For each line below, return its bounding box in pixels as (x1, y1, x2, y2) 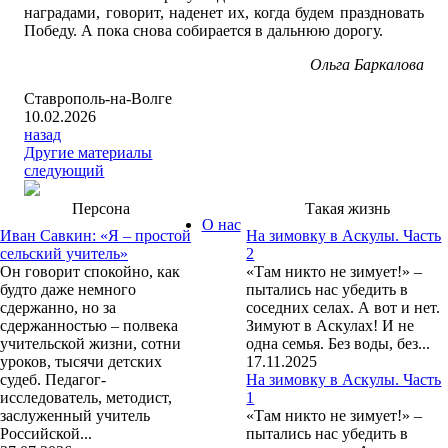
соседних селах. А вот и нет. (246, 299, 441, 317)
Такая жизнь (304, 200, 390, 218)
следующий (24, 162, 105, 180)
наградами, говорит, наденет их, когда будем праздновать (24, 4, 424, 22)
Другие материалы (24, 144, 153, 162)
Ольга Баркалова (309, 56, 424, 74)
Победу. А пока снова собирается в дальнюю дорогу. (24, 22, 384, 40)
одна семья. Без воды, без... (246, 335, 431, 353)
